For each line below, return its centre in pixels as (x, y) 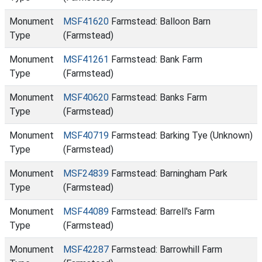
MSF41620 (86, 21)
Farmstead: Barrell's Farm (162, 211)
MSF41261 (86, 59)
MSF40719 (86, 135)
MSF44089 (86, 211)
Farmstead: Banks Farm (158, 97)
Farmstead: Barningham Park (168, 173)
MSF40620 (86, 97)
